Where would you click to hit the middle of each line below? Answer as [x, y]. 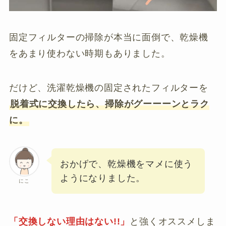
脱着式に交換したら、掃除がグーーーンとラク [109, 104]
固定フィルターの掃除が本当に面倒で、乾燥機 [108, 37]
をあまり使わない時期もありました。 [90, 53]
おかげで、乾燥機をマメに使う [126, 164]
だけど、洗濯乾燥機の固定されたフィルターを [108, 88]
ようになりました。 [103, 178]
